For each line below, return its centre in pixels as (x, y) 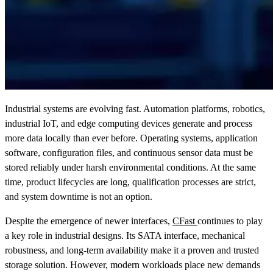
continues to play (230, 221)
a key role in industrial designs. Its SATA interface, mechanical (125, 236)
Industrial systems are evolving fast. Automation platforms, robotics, (135, 109)
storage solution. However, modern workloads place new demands (133, 265)
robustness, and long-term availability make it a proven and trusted (132, 250)
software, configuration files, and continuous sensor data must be (129, 153)
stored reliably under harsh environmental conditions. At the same (130, 168)
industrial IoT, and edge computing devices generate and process (129, 124)
